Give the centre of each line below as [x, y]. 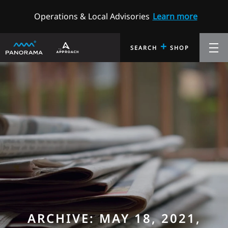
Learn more [175, 16]
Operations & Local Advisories [92, 16]
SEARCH [145, 48]
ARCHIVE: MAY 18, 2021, [114, 218]
